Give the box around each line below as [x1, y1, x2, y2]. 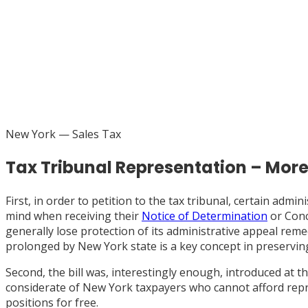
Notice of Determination [142, 208, 267, 223]
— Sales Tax [56, 126, 121, 142]
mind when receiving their [5, 208, 142, 223]
